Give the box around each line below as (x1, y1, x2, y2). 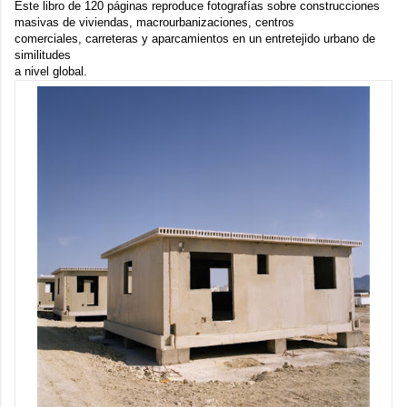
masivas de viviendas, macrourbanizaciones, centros (15, 15, 294, 29)
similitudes (15, 47, 71, 62)
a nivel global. (15, 64, 87, 78)
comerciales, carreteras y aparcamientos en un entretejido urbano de (15, 31, 375, 45)
